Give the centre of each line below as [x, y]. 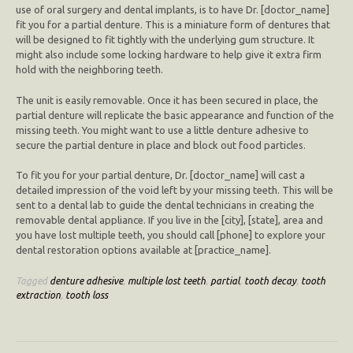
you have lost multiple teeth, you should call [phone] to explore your [171, 235]
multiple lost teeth [167, 280]
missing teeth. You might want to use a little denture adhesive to [162, 130]
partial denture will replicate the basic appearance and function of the [175, 115]
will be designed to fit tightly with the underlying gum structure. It [165, 40]
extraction [38, 294]
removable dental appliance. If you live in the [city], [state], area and [169, 220]
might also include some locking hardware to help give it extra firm [169, 55]
